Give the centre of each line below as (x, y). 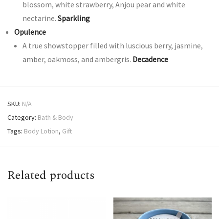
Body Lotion (41, 131)
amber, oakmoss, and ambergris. (77, 59)
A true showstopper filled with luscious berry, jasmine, (113, 46)
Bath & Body (55, 118)
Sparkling (74, 18)
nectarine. (40, 18)
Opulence (30, 32)
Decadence (150, 59)
